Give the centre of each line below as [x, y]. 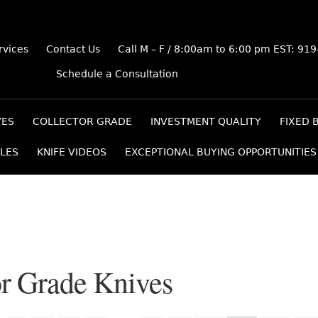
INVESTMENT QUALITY [206, 122]
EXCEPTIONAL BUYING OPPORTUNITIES [221, 152]
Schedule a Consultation [117, 74]
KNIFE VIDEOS [72, 152]
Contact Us [73, 49]
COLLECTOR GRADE [82, 122]
